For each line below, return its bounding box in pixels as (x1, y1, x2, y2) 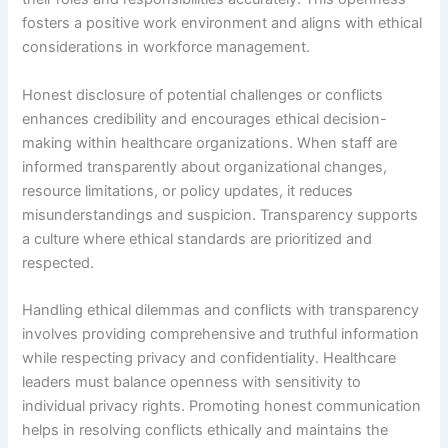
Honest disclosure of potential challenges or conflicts (22, 85, 384, 104)
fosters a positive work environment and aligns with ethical (22, 14, 423, 33)
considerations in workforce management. (22, 38, 311, 57)
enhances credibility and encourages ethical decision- (22, 109, 388, 128)
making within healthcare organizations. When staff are (22, 133, 398, 152)
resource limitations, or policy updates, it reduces (22, 181, 354, 200)
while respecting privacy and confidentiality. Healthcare (22, 349, 397, 368)
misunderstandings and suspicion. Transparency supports (22, 205, 419, 224)
